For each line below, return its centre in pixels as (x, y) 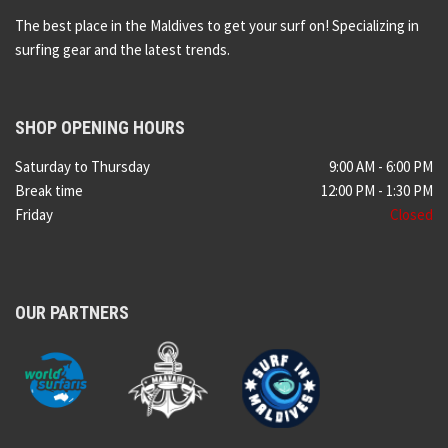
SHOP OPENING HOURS (102, 128)
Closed (411, 215)
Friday (35, 215)
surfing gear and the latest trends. (122, 50)
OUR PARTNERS (72, 313)
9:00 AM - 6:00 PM (381, 167)
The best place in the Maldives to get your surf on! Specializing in (217, 26)
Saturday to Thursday (82, 167)
